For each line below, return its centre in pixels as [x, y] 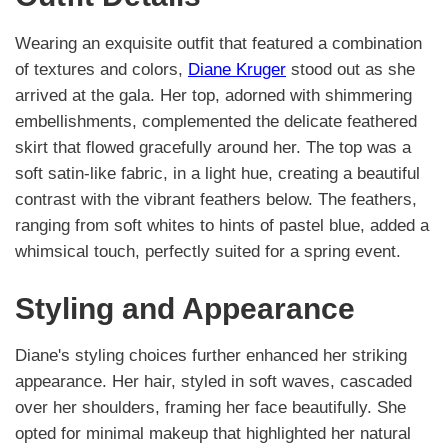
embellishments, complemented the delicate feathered [216, 122]
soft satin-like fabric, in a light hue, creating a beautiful [217, 174]
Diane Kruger [237, 70]
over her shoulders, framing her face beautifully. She [210, 408]
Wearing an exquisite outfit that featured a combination [218, 44]
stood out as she [350, 70]
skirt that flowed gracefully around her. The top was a [213, 148]
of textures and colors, [101, 70]
